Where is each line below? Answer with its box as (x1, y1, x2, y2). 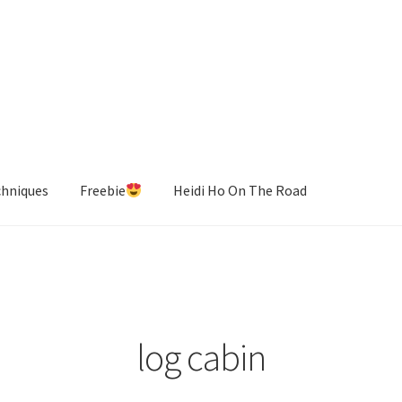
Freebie (80, 181, 127, 200)
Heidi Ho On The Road (173, 181, 308, 200)
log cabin (136, 334, 266, 381)
